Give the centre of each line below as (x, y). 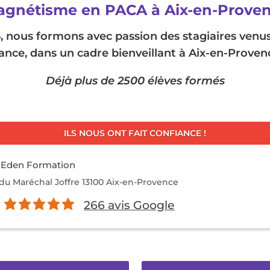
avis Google (140, 205)
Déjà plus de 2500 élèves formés (135, 81)
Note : (17, 204)
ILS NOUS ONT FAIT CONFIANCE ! (135, 133)
